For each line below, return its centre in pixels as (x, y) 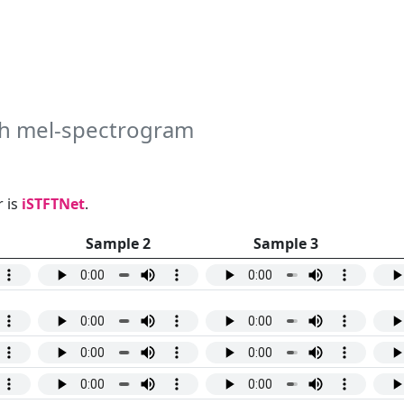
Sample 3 (286, 244)
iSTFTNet (53, 204)
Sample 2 (118, 244)
